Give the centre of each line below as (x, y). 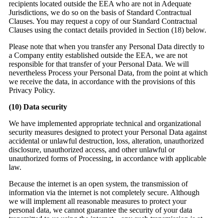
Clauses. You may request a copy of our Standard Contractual (103, 21)
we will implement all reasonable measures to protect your (98, 201)
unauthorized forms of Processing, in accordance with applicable (108, 159)
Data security (45, 107)
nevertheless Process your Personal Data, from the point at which (108, 73)
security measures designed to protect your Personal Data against (108, 132)
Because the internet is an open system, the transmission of (98, 184)
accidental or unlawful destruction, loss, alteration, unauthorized (106, 141)
